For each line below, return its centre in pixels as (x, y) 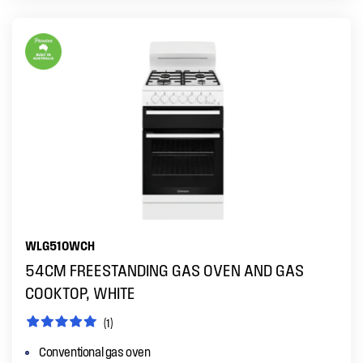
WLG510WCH (60, 245)
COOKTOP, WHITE (80, 293)
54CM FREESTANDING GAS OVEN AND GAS (164, 270)
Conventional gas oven (95, 351)
